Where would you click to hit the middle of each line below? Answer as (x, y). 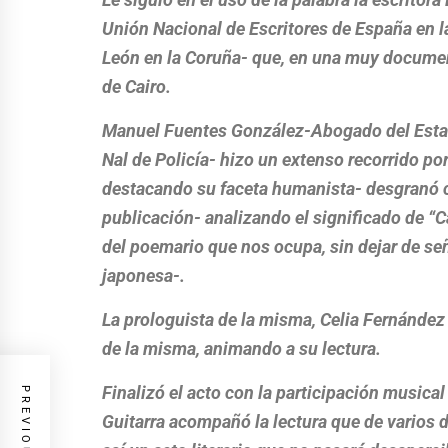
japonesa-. (143, 275)
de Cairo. (136, 86)
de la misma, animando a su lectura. (241, 348)
